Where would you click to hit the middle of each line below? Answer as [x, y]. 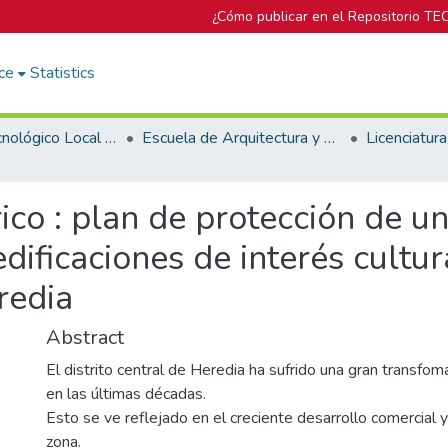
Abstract [85, 337]
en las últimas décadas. [126, 394]
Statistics [63, 73]
